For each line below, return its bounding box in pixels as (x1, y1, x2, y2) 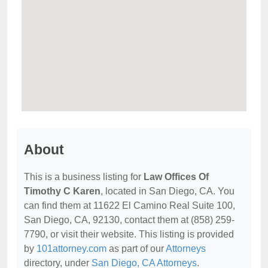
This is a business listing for (24, 172, 144, 182)
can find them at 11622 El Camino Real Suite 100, (24, 200, 235, 211)
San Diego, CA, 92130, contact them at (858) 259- (24, 215, 234, 225)
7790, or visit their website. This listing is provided (24, 229, 234, 239)
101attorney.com (36, 243, 106, 254)
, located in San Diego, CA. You (100, 186, 234, 196)
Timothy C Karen (24, 186, 100, 196)
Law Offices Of (144, 172, 209, 182)
